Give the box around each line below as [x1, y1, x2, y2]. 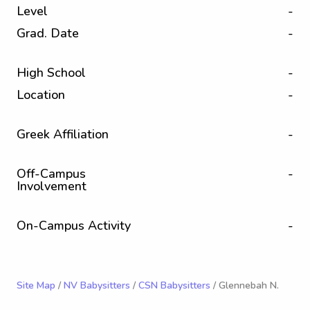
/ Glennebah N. [210, 279, 279, 292]
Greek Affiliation [17, 126, 109, 143]
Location [17, 86, 65, 103]
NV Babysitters [64, 279, 130, 292]
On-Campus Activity [17, 217, 131, 234]
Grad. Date [17, 25, 79, 42]
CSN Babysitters [138, 279, 210, 292]
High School [17, 64, 86, 81]
